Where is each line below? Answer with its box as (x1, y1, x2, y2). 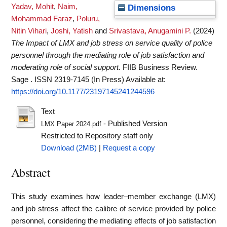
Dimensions (125, 3, 175, 13)
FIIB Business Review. (123, 63, 198, 71)
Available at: (126, 75, 166, 84)
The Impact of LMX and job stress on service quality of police (11, 39, 212, 47)
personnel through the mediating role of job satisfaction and (11, 51, 204, 59)
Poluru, (77, 15, 100, 23)
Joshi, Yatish (51, 27, 93, 35)
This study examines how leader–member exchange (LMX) (11, 192, 216, 201)
